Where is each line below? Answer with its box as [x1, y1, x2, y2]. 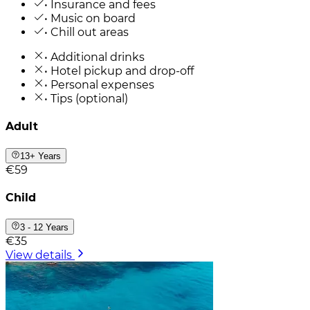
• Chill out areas [44, 25, 129, 39]
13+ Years [20, 150, 62, 161]
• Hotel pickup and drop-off [44, 64, 194, 77]
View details [6, 248, 72, 262]
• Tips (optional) [44, 91, 128, 105]
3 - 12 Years [20, 221, 69, 232]
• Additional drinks [44, 50, 145, 64]
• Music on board [44, 11, 136, 25]
